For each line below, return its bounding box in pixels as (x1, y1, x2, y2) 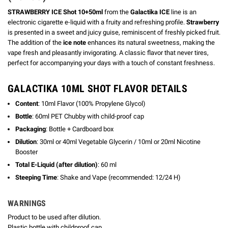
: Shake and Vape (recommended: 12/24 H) (57, 174, 181, 182)
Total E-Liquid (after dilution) (15, 161, 98, 169)
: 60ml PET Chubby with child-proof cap (32, 112, 144, 121)
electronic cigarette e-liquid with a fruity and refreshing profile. (8, 18, 186, 26)
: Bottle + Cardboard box (46, 125, 113, 133)
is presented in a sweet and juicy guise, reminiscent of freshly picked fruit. (8, 28, 220, 36)
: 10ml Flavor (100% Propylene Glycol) (38, 100, 146, 108)
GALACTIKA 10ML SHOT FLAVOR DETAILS (8, 83, 188, 95)
